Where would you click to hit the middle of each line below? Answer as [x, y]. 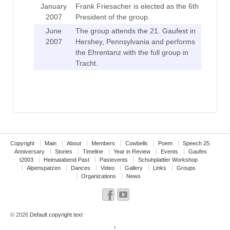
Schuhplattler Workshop [168, 159]
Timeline [93, 151]
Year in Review [132, 151]
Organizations [99, 176]
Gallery [133, 168]
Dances [80, 168]
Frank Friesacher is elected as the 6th [137, 6]
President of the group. [112, 17]
